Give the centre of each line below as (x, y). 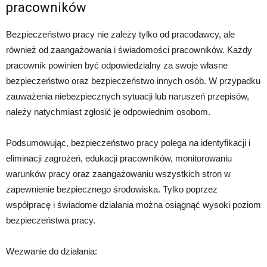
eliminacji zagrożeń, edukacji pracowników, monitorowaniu (119, 158)
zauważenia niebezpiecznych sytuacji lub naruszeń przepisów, (128, 96)
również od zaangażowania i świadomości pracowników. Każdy (129, 49)
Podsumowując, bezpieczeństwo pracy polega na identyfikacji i (128, 142)
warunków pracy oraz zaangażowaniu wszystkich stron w (118, 173)
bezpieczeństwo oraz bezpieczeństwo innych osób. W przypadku (133, 80)
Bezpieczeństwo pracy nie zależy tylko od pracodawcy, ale (120, 34)
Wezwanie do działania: (52, 251)
